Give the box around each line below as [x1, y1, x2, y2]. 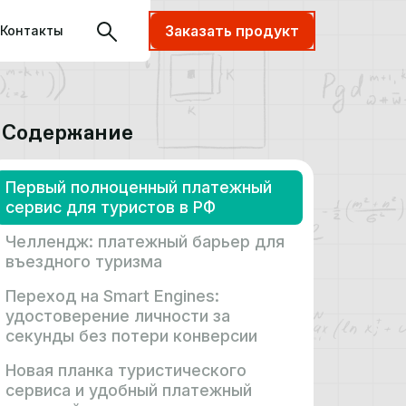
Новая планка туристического [5, 361, 246, 380]
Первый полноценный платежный [5, 178, 272, 197]
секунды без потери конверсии [5, 326, 257, 345]
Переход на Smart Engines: [5, 286, 219, 305]
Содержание [2, 119, 133, 145]
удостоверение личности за [5, 306, 230, 325]
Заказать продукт [165, 22, 299, 40]
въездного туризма [5, 252, 162, 271]
